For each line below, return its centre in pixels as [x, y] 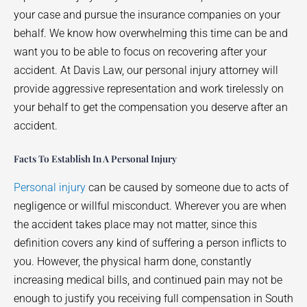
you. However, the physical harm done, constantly [133, 261]
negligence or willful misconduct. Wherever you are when [150, 206]
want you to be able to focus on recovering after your [140, 51]
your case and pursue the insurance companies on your [147, 14]
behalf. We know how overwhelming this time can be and [151, 33]
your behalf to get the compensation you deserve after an [151, 107]
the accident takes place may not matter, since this [135, 224]
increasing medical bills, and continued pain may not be [148, 280]
